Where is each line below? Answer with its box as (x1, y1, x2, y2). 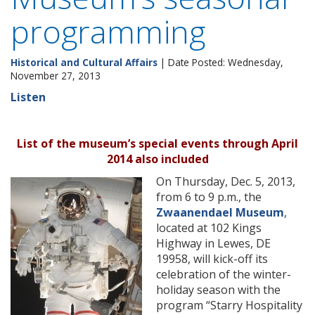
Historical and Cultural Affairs (11, 56, 157, 69)
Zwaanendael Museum (156, 205, 284, 220)
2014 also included (106, 151, 209, 167)
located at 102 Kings (156, 220, 262, 236)
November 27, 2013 (11, 69, 101, 82)
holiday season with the (156, 282, 281, 297)
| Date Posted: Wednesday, (157, 56, 283, 69)
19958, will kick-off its (156, 251, 268, 266)
